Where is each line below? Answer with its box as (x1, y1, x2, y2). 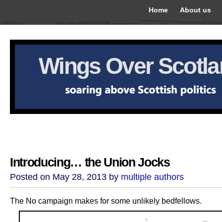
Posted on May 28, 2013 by (10, 172, 121, 182)
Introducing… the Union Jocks (10, 156, 170, 169)
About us (180, 6, 211, 14)
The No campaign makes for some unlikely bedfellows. (10, 196, 202, 205)
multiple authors (121, 172, 184, 182)
